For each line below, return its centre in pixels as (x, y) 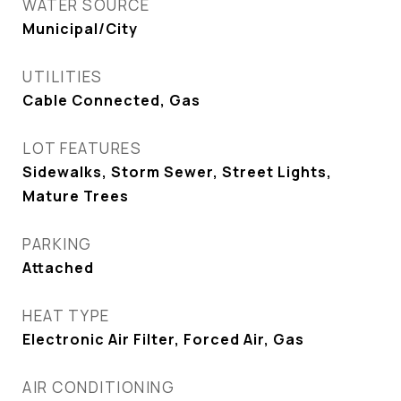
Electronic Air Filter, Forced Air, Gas (163, 339)
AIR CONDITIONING (98, 387)
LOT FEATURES (82, 148)
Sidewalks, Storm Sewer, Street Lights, (177, 172)
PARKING (57, 244)
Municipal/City (80, 29)
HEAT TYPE (66, 316)
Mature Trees (76, 196)
